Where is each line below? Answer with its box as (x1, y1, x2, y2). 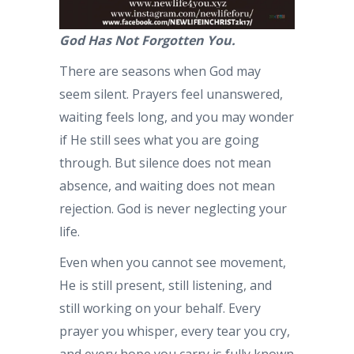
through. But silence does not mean (59, 153, 271, 171)
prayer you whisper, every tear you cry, (59, 322, 290, 340)
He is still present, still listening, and (59, 276, 272, 294)
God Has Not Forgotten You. (59, 31, 235, 49)
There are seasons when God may (59, 62, 261, 80)
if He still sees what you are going (59, 130, 259, 149)
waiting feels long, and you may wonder (59, 107, 294, 126)
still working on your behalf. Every (59, 299, 261, 317)
